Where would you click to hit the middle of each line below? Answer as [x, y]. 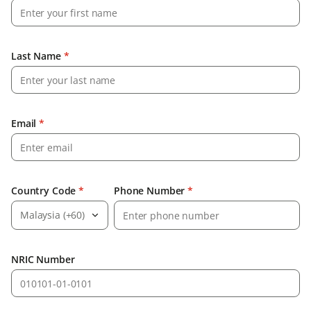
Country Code [44, 191]
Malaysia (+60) [53, 215]
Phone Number [150, 191]
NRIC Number [43, 260]
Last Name [36, 56]
